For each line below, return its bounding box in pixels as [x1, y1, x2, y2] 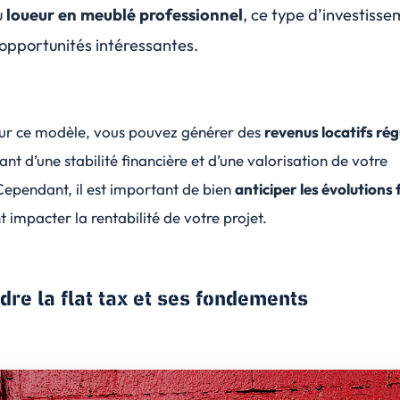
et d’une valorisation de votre [187, 151, 387, 170]
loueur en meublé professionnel [5, 4, 243, 25]
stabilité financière [64, 151, 187, 170]
